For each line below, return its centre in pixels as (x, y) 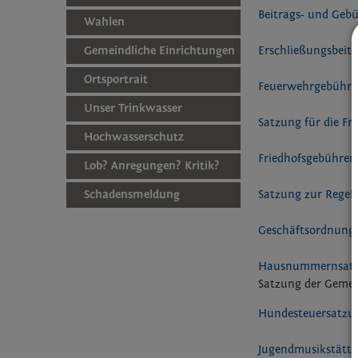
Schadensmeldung (132, 194)
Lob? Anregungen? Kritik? (152, 165)
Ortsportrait (116, 79)
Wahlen (105, 22)
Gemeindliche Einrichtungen (160, 50)
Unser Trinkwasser (133, 108)
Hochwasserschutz (134, 137)
